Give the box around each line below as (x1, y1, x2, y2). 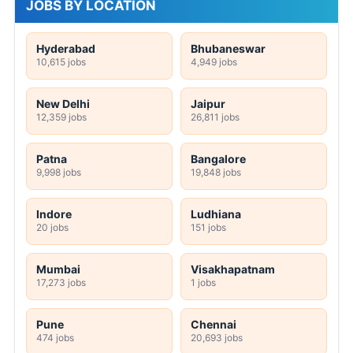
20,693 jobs (191, 331, 243, 344)
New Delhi (36, 96, 90, 110)
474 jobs (36, 331, 74, 344)
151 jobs (191, 221, 226, 233)
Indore (36, 206, 72, 221)
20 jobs (36, 221, 69, 233)
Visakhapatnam (191, 262, 275, 276)
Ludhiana (191, 206, 241, 221)
